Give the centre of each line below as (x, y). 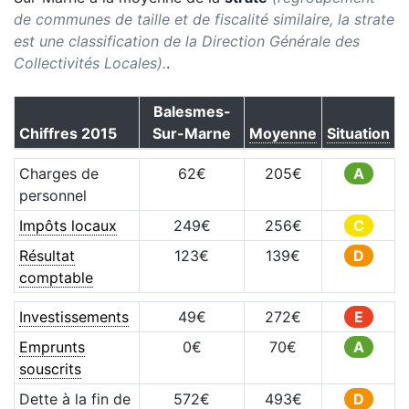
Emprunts (52, 347)
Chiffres (50, 133)
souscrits (50, 369)
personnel (52, 195)
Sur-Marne (192, 133)
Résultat (47, 256)
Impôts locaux (68, 225)
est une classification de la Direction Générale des (187, 41)
